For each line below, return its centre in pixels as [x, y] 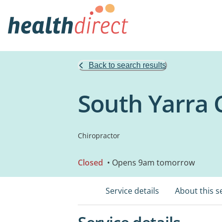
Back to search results [127, 65]
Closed [90, 163]
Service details [132, 191]
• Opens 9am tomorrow [150, 163]
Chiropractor [99, 136]
